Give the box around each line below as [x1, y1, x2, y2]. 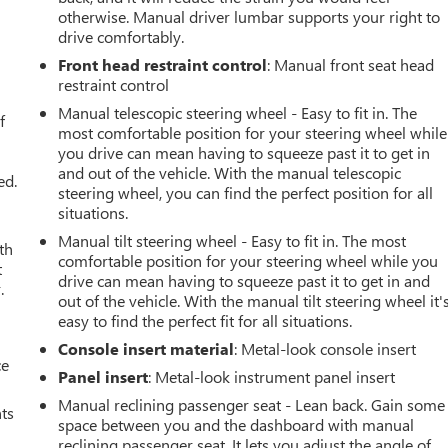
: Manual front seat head [267, 53, 435, 75]
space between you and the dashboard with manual [58, 413, 415, 435]
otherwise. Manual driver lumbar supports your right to [58, 5, 441, 27]
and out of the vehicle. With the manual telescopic [58, 161, 402, 183]
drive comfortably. [58, 25, 185, 47]
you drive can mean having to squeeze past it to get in [58, 141, 431, 163]
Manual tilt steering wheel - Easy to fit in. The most [58, 229, 407, 251]
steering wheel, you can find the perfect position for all [58, 181, 434, 203]
